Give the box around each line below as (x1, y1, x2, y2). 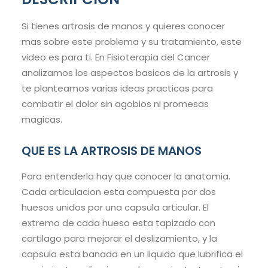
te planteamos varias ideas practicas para (22, 82, 213, 95)
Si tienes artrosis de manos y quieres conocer (22, 20, 225, 33)
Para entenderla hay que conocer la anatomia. (22, 170, 230, 183)
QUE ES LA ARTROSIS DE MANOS (22, 142, 202, 160)
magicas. (22, 113, 62, 126)
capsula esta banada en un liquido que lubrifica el (22, 248, 243, 261)
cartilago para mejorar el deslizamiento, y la (22, 232, 217, 245)
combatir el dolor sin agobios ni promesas (22, 98, 209, 111)
